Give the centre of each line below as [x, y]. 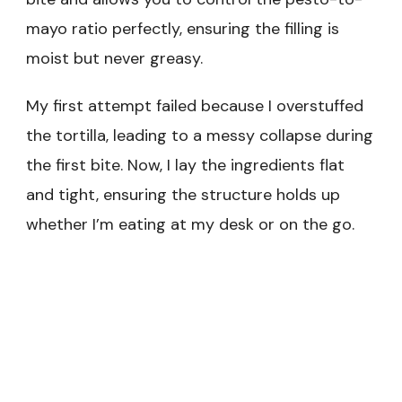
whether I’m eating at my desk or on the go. [190, 224]
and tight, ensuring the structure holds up [183, 194]
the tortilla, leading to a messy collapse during [200, 135]
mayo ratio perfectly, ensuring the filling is [183, 28]
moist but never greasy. [114, 58]
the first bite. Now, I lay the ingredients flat [185, 165]
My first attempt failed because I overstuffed [195, 105]
